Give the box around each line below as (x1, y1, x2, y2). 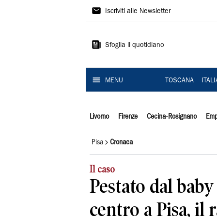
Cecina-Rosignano (146, 113, 197, 120)
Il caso (90, 164, 115, 175)
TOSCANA (165, 77, 194, 84)
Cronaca (110, 139, 133, 146)
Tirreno (86, 20, 132, 35)
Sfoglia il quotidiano (105, 42, 164, 49)
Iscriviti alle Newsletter (105, 8, 170, 15)
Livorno (90, 113, 109, 120)
